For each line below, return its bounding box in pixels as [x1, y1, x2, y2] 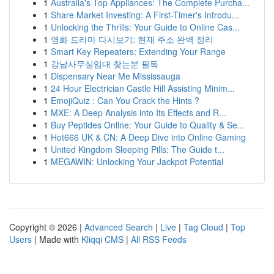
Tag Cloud [183, 221, 223, 233]
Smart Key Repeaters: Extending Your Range [51, 45, 226, 57]
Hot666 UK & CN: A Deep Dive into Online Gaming [51, 131, 246, 143]
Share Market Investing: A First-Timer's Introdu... [51, 9, 239, 21]
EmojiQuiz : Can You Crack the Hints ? [51, 94, 199, 106]
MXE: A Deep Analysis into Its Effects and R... [51, 106, 226, 119]
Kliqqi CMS [81, 233, 124, 245]
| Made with [32, 233, 81, 245]
